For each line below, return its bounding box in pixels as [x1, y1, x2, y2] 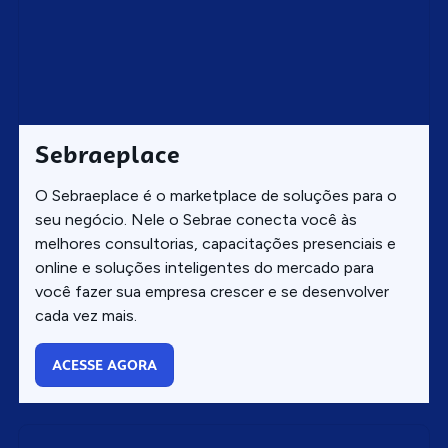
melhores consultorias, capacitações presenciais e [35, 234, 396, 253]
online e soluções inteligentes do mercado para [35, 258, 374, 277]
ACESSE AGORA [52, 356, 157, 374]
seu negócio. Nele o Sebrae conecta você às [35, 210, 357, 229]
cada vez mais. [35, 306, 137, 325]
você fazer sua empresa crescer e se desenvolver [35, 282, 389, 301]
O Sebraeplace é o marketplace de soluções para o [35, 186, 397, 205]
